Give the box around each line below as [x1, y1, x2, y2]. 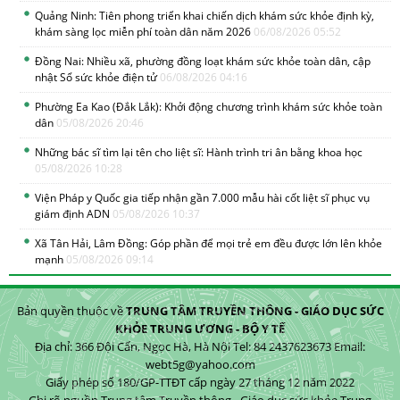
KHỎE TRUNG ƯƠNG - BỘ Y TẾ [115, 321, 285, 337]
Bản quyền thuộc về [16, 303, 126, 320]
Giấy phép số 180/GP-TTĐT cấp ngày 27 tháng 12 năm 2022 [46, 374, 354, 391]
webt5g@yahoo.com [145, 356, 255, 373]
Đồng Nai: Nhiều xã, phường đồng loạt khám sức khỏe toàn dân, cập [35, 54, 371, 70]
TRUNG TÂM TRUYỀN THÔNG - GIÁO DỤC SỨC [125, 303, 384, 320]
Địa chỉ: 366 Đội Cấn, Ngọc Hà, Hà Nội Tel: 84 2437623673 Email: [35, 338, 365, 355]
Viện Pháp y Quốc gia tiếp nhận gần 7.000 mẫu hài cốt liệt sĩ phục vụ [35, 190, 370, 206]
